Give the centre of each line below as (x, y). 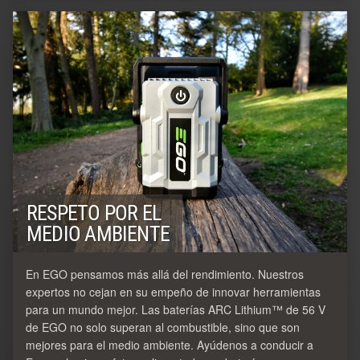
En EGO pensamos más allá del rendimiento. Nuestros (165, 274)
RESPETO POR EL (94, 213)
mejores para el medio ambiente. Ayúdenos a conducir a (170, 345)
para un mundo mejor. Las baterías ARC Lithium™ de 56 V (176, 310)
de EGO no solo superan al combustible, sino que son (163, 327)
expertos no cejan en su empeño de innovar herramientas (173, 292)
